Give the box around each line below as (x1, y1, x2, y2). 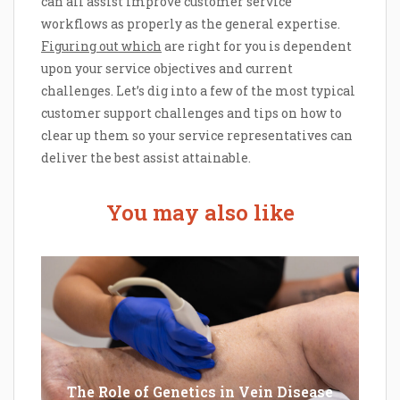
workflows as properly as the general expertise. (41, 15, 340, 33)
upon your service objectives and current (41, 60, 293, 78)
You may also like (105, 198, 295, 228)
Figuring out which (41, 37, 162, 55)
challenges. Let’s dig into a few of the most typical (41, 82, 355, 100)
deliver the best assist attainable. (41, 149, 251, 167)
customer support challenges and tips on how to (41, 104, 342, 122)
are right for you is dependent (162, 37, 352, 55)
